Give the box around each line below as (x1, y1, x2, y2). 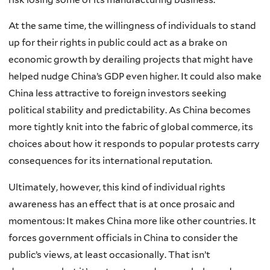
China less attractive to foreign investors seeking (8, 87, 227, 99)
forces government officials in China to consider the (8, 231, 238, 243)
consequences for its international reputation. (8, 155, 212, 167)
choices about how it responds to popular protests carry (8, 138, 260, 150)
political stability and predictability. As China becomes (8, 104, 251, 116)
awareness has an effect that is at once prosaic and (8, 198, 235, 210)
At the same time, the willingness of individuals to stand (8, 20, 256, 32)
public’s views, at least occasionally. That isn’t (8, 248, 210, 260)
